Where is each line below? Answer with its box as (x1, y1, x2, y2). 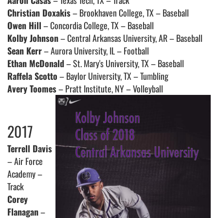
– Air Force (7, 155, 43, 168)
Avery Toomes (7, 82, 56, 95)
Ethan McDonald (7, 57, 64, 70)
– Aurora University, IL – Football (42, 44, 149, 57)
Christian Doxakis (7, 6, 71, 19)
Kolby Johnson (7, 32, 58, 45)
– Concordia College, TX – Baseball (41, 19, 154, 32)
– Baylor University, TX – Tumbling (57, 70, 170, 83)
